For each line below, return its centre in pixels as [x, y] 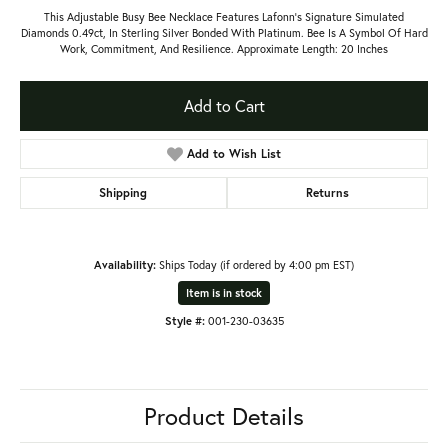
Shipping [123, 192]
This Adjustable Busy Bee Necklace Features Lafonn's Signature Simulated [224, 16]
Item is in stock [224, 292]
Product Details [224, 415]
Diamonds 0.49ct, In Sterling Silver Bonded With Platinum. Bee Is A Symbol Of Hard [224, 32]
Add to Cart [224, 105]
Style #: [184, 320]
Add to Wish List [234, 153]
